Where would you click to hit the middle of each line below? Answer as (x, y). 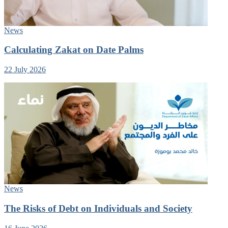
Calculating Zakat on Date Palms (74, 50)
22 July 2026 (25, 70)
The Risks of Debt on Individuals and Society (98, 208)
